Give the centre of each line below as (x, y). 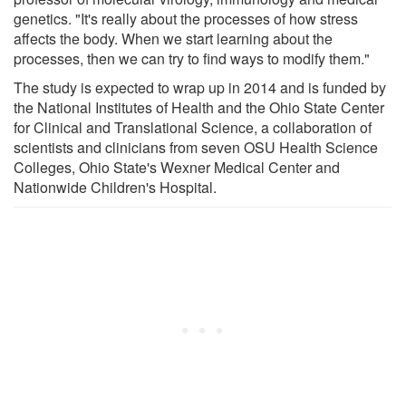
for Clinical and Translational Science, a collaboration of (193, 127)
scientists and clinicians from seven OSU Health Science (196, 147)
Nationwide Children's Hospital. (115, 187)
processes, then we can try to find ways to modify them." (192, 58)
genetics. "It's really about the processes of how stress (186, 18)
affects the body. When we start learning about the (173, 38)
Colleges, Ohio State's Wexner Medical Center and (177, 167)
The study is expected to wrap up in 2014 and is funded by (200, 87)
